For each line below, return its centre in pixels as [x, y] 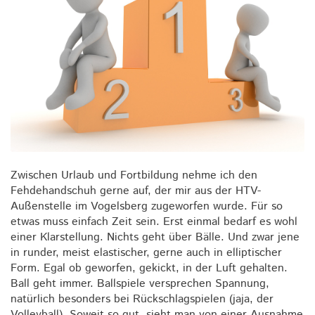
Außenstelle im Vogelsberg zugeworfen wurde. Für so [147, 206]
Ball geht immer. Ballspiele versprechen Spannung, [140, 284]
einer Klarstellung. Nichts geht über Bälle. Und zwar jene [155, 237]
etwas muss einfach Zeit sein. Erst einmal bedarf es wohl [154, 222]
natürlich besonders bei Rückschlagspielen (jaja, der [142, 299]
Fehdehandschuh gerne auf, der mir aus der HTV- [136, 191]
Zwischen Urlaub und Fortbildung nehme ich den [134, 175]
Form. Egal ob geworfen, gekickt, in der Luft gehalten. [149, 268]
